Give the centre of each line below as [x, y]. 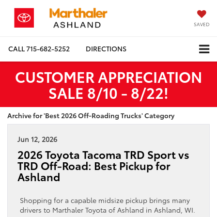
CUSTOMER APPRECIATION [108, 76]
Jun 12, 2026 [37, 139]
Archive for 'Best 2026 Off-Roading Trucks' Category [91, 115]
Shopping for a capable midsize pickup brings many [105, 200]
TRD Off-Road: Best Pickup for [94, 165]
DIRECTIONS [106, 49]
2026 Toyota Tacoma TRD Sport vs [103, 154]
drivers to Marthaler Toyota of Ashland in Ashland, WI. [108, 209]
